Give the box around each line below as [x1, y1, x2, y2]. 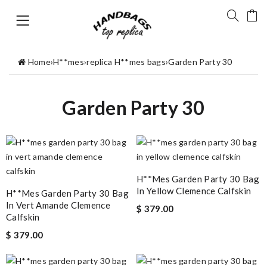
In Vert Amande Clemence [6, 199, 110, 210]
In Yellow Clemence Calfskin [136, 185, 252, 196]
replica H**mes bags [86, 56, 166, 67]
